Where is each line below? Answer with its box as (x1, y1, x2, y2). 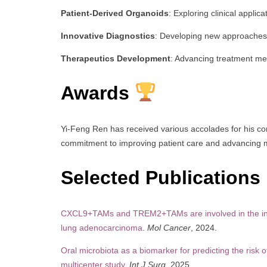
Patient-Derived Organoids (61, 8, 169, 18)
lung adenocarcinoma (61, 222, 142, 232)
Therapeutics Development (61, 53, 170, 63)
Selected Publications (61, 167, 266, 189)
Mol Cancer (147, 222, 191, 232)
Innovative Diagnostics (61, 30, 155, 41)
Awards (61, 82, 129, 104)
